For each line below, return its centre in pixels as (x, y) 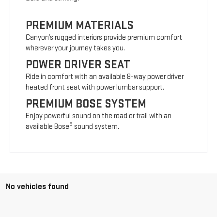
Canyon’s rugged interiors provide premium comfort (104, 38)
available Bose (48, 127)
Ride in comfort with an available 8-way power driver (105, 77)
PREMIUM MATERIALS (80, 26)
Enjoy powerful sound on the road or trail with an (99, 116)
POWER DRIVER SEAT (78, 65)
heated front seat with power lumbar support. (95, 88)
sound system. (96, 127)
